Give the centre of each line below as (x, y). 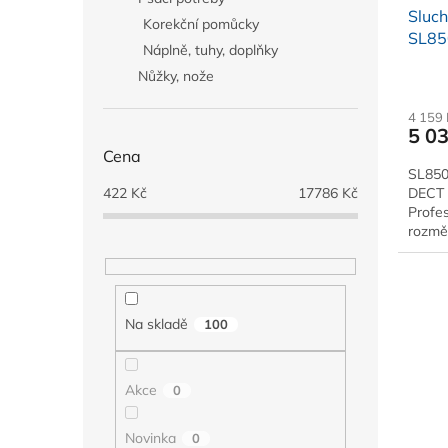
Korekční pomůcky (201, 24)
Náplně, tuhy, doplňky (210, 50)
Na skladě (156, 324)
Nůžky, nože (176, 76)
